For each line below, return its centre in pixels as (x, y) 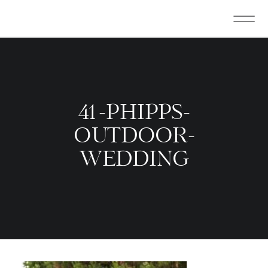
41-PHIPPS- (134, 113)
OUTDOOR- (135, 136)
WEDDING (135, 160)
